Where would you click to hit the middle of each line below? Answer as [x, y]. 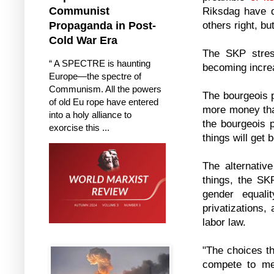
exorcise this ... [79, 127]
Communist [79, 11]
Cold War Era [83, 40]
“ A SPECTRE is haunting [100, 63]
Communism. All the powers [105, 89]
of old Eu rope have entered [104, 102]
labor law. [226, 222]
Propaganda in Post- [102, 25]
